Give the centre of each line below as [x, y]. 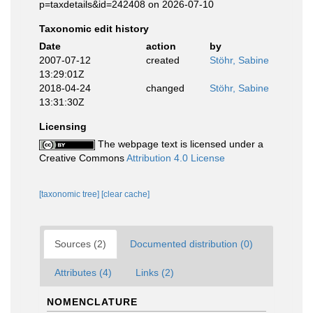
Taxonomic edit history [94, 28]
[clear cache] [125, 194]
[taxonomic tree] [70, 194]
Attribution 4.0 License [176, 158]
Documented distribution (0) [191, 243]
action [161, 46]
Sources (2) [80, 243]
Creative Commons [83, 158]
